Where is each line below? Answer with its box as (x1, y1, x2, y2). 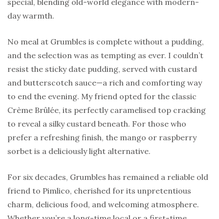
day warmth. (7, 10, 54, 21)
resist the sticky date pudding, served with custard (7, 64, 197, 74)
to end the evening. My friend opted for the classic (7, 91, 197, 101)
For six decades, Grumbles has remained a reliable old (7, 172, 208, 182)
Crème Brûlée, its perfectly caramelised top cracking (7, 105, 206, 115)
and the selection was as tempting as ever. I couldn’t (7, 50, 203, 60)
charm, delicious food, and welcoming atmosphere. (7, 199, 199, 209)
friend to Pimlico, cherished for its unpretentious (7, 185, 191, 196)
